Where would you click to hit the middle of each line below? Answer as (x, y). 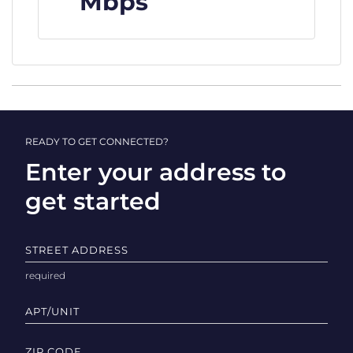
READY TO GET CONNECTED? (97, 141)
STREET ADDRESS (77, 249)
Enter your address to (156, 172)
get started (93, 201)
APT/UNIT (52, 311)
